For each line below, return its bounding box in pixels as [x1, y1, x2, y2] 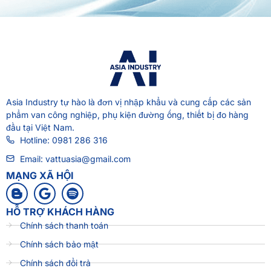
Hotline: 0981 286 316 [19, 134, 108, 145]
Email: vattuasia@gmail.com [19, 153, 131, 164]
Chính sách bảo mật [19, 238, 99, 249]
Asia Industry [6, 96, 58, 107]
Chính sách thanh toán [19, 220, 108, 230]
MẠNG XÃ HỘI [6, 169, 74, 181]
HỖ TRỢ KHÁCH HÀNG [6, 205, 114, 218]
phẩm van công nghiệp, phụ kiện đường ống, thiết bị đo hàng [6, 109, 249, 120]
